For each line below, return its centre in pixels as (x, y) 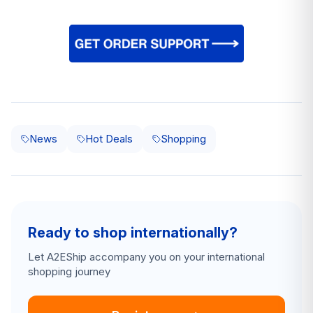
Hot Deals (109, 138)
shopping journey (69, 271)
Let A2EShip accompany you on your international (146, 256)
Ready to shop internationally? (133, 232)
